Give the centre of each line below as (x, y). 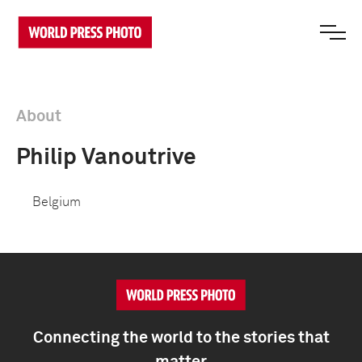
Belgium (57, 202)
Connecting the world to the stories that (181, 338)
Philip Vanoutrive (106, 158)
